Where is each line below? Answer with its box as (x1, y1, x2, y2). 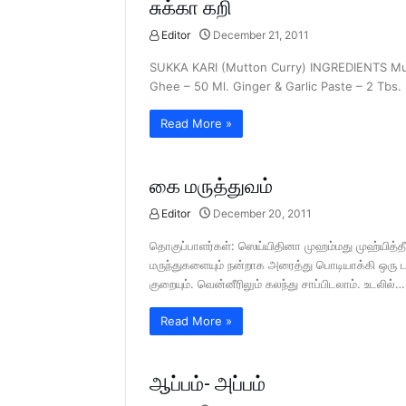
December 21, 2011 (213, 28, 309, 42)
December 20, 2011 (213, 207, 312, 220)
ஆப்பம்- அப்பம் (150, 372, 266, 395)
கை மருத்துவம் (150, 175, 273, 198)
